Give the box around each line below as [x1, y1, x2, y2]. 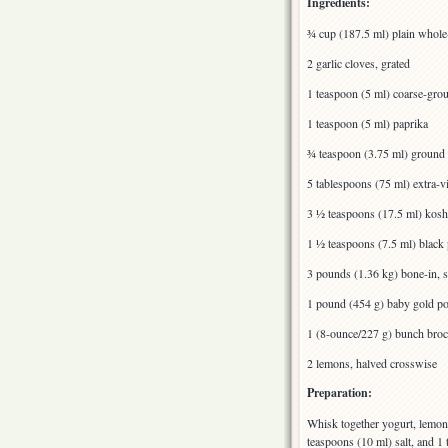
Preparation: [307, 384, 372, 402]
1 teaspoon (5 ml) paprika [307, 115, 428, 132]
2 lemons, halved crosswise [307, 355, 437, 372]
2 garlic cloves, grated [307, 55, 410, 72]
